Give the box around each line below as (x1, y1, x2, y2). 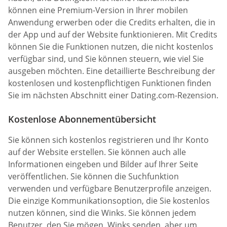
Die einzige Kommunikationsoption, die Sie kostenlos (8, 195, 210, 206)
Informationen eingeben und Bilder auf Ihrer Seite (8, 158, 198, 170)
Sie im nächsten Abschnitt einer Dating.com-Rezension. (8, 89, 218, 101)
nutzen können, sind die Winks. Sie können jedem (8, 207, 196, 218)
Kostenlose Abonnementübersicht (8, 112, 156, 125)
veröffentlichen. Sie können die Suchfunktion (8, 170, 179, 182)
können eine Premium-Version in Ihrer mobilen (8, 4, 188, 16)
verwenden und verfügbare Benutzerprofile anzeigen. (8, 182, 211, 194)
